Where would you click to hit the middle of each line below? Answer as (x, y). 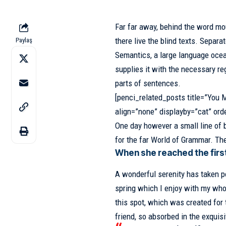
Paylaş (24, 40)
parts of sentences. (148, 83)
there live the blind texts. (157, 41)
